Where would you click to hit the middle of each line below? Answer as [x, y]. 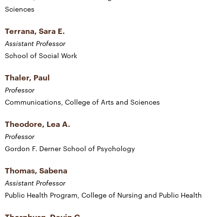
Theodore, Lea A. [38, 124]
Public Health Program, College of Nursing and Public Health [103, 195]
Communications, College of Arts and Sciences [82, 102]
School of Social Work [41, 56]
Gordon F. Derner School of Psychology [70, 149]
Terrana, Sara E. [35, 31]
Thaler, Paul [27, 77]
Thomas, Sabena [36, 170]
